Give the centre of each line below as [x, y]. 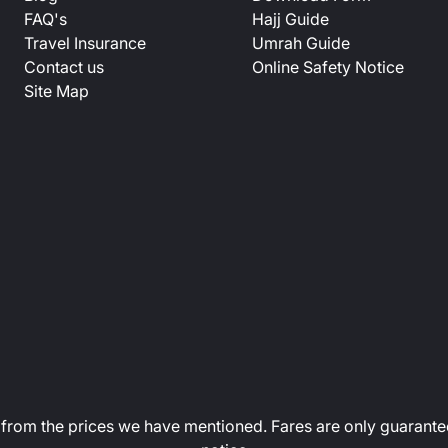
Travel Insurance [85, 43]
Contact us [64, 67]
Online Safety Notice [328, 67]
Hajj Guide [290, 19]
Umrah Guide [301, 43]
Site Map [56, 91]
